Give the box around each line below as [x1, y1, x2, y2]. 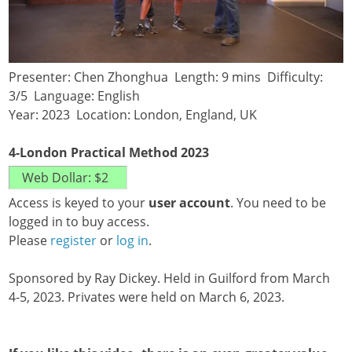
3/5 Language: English [9, 87, 147, 105]
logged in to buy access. [9, 213, 150, 231]
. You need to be [230, 194, 327, 212]
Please [9, 232, 51, 250]
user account [148, 194, 231, 212]
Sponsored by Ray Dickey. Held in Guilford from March [9, 269, 331, 288]
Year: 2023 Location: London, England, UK [9, 106, 264, 124]
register [50, 232, 97, 250]
